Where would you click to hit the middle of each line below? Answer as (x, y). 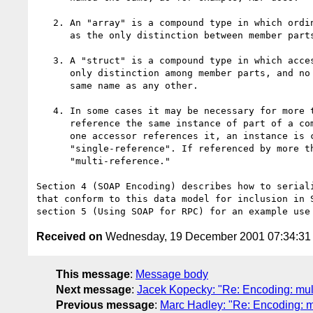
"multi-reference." (53, 161)
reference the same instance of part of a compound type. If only (53, 123)
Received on (70, 236)
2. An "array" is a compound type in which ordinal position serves (45, 22)
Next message (94, 289)
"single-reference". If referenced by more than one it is (53, 148)
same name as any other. (53, 85)
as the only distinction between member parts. (53, 35)
